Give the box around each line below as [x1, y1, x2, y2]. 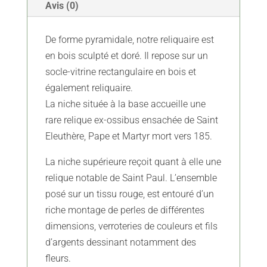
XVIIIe [26, 45, 52, 57]
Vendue [26, 77, 59, 89]
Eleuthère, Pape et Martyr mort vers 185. [45, 131, 212, 142]
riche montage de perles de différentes [45, 204, 204, 216]
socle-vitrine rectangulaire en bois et [45, 66, 196, 78]
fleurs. [45, 253, 71, 265]
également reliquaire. [45, 82, 133, 94]
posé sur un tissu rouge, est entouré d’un [45, 188, 214, 200]
